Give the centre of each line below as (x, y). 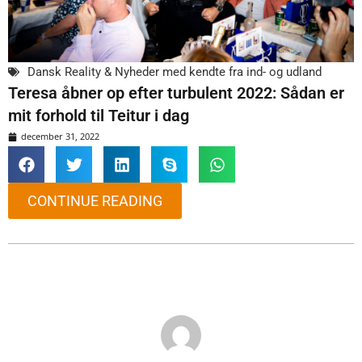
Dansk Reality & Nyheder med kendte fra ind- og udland (175, 72)
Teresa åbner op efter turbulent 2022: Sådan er (176, 93)
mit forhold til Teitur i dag (99, 116)
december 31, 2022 (60, 137)
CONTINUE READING (95, 201)
